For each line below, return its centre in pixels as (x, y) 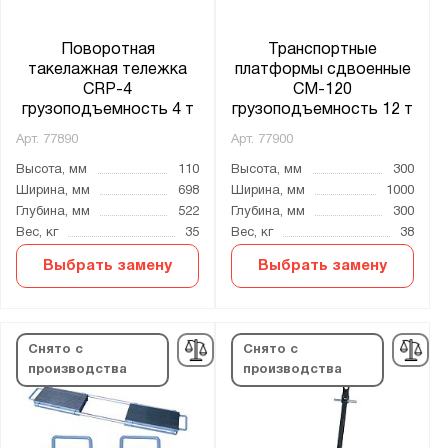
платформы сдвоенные (322, 69)
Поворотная (107, 49)
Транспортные (323, 49)
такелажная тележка (108, 69)
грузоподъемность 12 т (323, 109)
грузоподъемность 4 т (107, 109)
